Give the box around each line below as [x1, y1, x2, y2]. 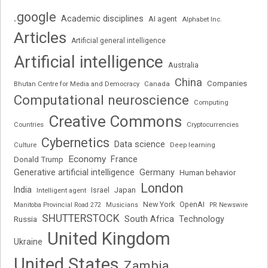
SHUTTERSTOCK [42, 212, 120, 225]
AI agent [148, 14, 178, 24]
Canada [144, 80, 170, 89]
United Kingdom [47, 229, 171, 249]
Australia [168, 60, 199, 70]
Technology [179, 214, 225, 225]
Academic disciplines [61, 13, 144, 25]
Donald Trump [14, 155, 64, 165]
